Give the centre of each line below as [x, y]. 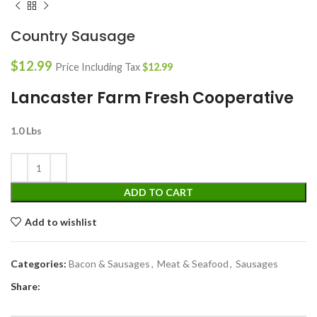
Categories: [39, 264]
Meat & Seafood [193, 264]
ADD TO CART [158, 192]
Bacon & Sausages [109, 264]
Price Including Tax [99, 67]
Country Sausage [73, 36]
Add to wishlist [60, 221]
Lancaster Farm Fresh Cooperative [152, 98]
